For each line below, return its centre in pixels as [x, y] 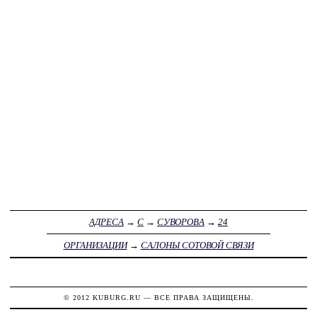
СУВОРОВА [181, 222]
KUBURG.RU [116, 298]
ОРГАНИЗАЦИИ [95, 246]
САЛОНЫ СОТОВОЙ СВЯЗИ [197, 246]
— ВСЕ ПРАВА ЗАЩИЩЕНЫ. [197, 298]
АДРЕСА [106, 222]
